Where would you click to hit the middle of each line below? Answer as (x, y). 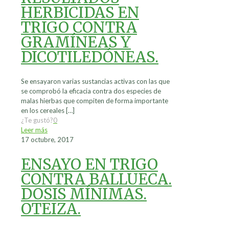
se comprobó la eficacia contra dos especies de (91, 91)
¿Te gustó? (37, 120)
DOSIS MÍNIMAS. (84, 194)
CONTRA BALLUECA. (96, 179)
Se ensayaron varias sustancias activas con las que (95, 81)
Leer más (34, 130)
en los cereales (43, 110)
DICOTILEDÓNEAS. (90, 57)
